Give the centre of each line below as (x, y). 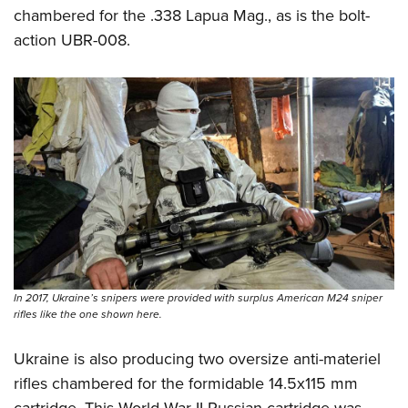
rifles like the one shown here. (88, 314)
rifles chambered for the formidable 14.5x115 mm (186, 383)
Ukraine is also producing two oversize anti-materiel (197, 358)
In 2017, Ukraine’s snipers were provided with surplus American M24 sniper (198, 297)
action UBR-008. (72, 40)
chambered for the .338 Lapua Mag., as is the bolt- (192, 15)
